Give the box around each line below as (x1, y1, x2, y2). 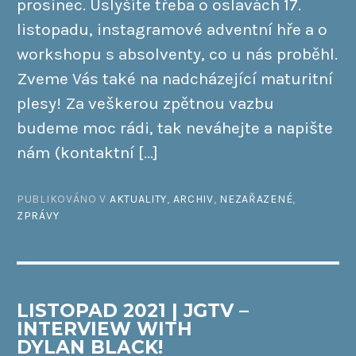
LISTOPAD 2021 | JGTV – (17, 300, 249, 323)
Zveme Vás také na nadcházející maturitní (17, 69, 333, 89)
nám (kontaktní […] (17, 143, 158, 163)
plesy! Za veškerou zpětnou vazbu (17, 94, 274, 114)
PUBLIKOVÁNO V (17, 192, 110, 206)
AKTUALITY (109, 192, 168, 206)
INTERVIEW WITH (17, 318, 192, 341)
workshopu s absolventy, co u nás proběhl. (17, 44, 338, 64)
